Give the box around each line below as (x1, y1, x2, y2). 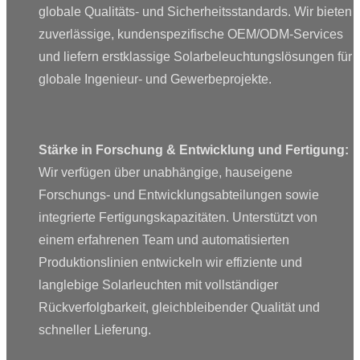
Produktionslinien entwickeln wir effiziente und (39, 255, 302, 269)
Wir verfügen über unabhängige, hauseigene (39, 165, 292, 179)
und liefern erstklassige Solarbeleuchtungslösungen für (39, 49, 352, 63)
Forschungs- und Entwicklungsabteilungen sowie (39, 187, 319, 202)
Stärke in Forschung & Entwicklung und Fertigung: (39, 142, 349, 157)
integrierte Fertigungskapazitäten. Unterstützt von (39, 210, 317, 224)
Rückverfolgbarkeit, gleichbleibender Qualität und (39, 300, 320, 314)
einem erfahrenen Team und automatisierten (39, 232, 289, 247)
